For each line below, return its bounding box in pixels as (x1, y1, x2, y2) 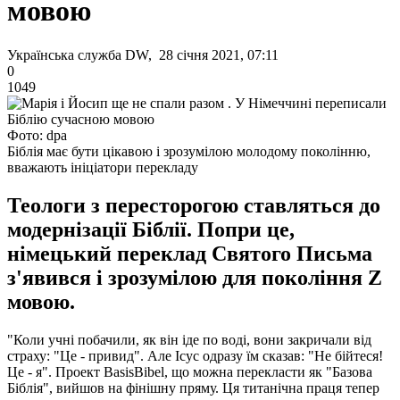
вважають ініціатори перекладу (7, 159, 198, 175)
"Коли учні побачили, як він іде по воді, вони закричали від (7, 331, 371, 347)
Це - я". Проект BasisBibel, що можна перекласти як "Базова (7, 363, 372, 379)
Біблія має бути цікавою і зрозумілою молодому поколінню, (7, 143, 371, 159)
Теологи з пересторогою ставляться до (7, 193, 380, 217)
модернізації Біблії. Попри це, (7, 217, 295, 241)
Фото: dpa (7, 127, 67, 143)
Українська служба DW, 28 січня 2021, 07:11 (7, 46, 279, 62)
